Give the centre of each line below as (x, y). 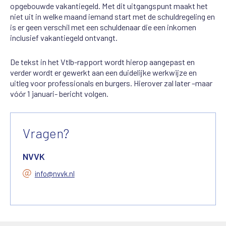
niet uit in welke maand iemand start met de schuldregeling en (112, 16)
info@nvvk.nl (54, 173)
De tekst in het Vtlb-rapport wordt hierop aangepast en (102, 62)
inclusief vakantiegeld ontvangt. (64, 37)
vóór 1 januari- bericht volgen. (59, 93)
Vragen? (46, 133)
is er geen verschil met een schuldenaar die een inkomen (103, 27)
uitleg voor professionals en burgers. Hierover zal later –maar (111, 83)
